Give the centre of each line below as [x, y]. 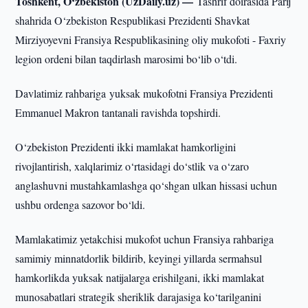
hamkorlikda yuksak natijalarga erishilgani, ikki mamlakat [140, 277]
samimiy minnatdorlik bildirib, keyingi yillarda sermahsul [139, 258]
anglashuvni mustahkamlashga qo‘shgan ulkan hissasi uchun [146, 185]
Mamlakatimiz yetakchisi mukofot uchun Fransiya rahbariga [145, 239]
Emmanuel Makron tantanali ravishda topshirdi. [118, 112]
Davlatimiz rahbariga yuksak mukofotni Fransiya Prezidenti [144, 93]
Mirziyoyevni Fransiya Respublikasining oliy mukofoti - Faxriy [151, 40]
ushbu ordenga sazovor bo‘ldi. [80, 205]
